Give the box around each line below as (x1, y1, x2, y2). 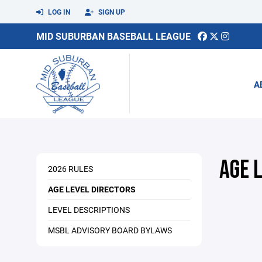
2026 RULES (48, 163, 93, 174)
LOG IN (46, 7, 70, 16)
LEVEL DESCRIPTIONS (48, 204, 130, 215)
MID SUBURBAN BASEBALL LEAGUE (36, 30, 191, 42)
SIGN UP (96, 7, 125, 16)
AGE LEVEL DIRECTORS (48, 184, 136, 195)
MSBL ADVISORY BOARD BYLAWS (48, 225, 172, 236)
